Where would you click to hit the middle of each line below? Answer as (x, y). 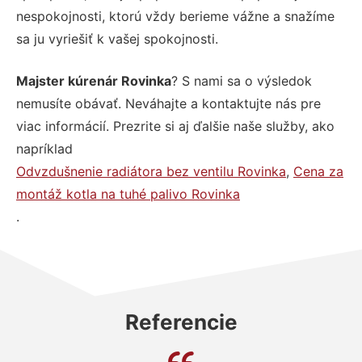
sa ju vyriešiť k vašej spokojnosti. (117, 38)
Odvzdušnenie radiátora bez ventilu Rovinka (151, 171)
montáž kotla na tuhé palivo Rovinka (128, 194)
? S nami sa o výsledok (242, 80)
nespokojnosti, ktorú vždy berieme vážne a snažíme (175, 16)
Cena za (318, 171)
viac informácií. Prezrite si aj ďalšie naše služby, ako (175, 126)
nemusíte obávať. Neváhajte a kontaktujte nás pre (168, 103)
